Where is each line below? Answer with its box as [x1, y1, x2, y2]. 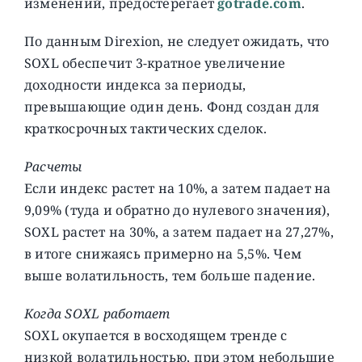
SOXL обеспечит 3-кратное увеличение [23, 53, 286, 72]
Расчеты [23, 157, 86, 175]
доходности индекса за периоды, [23, 75, 246, 94]
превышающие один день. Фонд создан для [23, 97, 320, 116]
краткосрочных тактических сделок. [23, 119, 267, 137]
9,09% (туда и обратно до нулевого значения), [23, 200, 330, 219]
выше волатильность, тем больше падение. [23, 266, 316, 284]
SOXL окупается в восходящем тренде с [23, 326, 288, 344]
